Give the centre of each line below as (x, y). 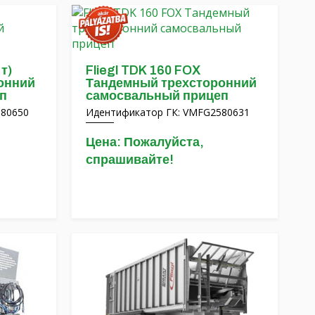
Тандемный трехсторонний (171, 83)
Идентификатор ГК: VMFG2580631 (168, 112)
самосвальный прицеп (157, 95)
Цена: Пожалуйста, (145, 142)
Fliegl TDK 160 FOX (143, 70)
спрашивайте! (130, 159)
